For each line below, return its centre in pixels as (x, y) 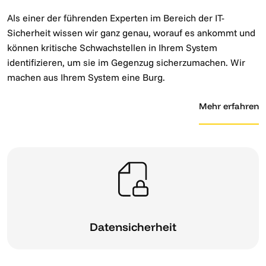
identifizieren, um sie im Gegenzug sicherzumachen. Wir (126, 63)
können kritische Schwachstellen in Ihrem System (112, 48)
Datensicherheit (133, 227)
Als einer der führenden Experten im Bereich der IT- (116, 18)
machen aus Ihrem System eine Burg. (86, 77)
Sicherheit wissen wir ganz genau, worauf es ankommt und (131, 33)
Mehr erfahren (229, 106)
